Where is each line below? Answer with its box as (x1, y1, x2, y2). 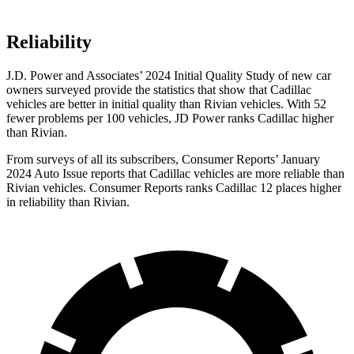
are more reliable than (234, 166, 345, 180)
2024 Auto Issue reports (6, 166, 128, 180)
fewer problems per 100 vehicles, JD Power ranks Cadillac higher (6, 111, 333, 125)
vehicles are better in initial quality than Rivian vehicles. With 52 (6, 96, 326, 111)
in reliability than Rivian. (6, 194, 130, 209)
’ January (275, 152, 320, 166)
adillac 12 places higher (224, 180, 341, 194)
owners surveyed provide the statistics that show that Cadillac (6, 82, 311, 96)
